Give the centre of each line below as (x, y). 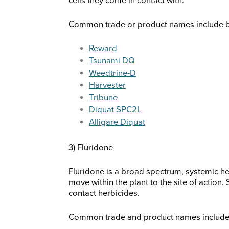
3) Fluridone (91, 148)
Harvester (107, 86)
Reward (103, 49)
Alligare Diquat (117, 122)
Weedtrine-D (112, 73)
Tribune (103, 98)
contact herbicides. (104, 193)
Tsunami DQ (112, 61)
